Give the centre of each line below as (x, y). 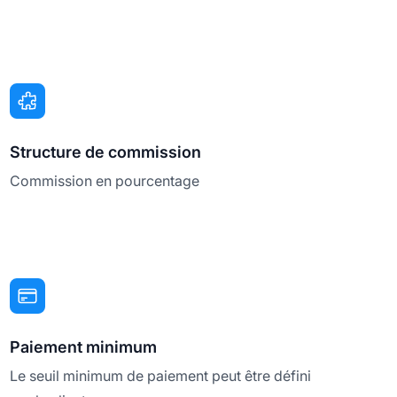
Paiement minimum (83, 347)
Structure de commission (105, 152)
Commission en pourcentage (104, 181)
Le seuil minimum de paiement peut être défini (160, 376)
